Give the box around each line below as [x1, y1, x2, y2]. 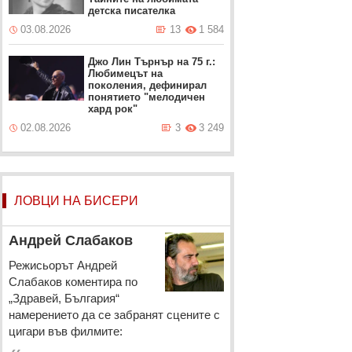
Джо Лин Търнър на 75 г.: [88, 56, 216, 68]
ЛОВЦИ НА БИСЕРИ [13, 194, 138, 207]
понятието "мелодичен [88, 91, 206, 103]
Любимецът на [88, 68, 163, 79]
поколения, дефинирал [88, 79, 207, 91]
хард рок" [88, 103, 138, 115]
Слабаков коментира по [8, 275, 137, 288]
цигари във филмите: [8, 324, 123, 338]
